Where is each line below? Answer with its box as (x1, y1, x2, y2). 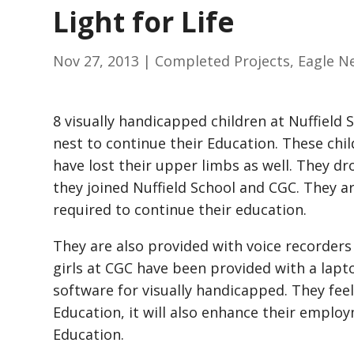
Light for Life (53, 3, 235, 41)
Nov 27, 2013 (53, 51, 140, 71)
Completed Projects (155, 51, 291, 71)
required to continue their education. (53, 200, 307, 220)
